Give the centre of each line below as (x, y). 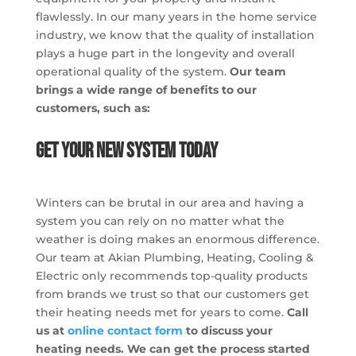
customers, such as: (93, 108)
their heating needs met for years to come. (161, 312)
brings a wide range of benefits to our (146, 89)
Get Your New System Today (126, 151)
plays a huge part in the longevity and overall (165, 53)
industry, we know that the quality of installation (175, 35)
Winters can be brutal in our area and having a (169, 202)
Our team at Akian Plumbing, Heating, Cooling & (174, 257)
